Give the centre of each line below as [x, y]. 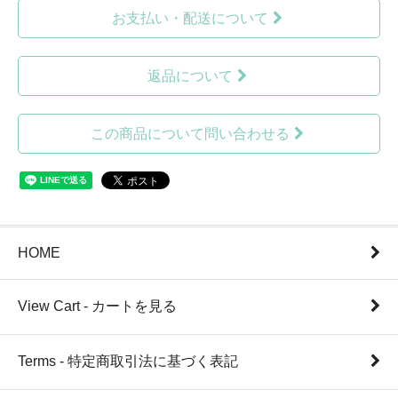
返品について [190, 76]
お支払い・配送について [190, 18]
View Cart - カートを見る [97, 306]
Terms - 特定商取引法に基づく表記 [128, 361]
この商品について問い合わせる [190, 133]
